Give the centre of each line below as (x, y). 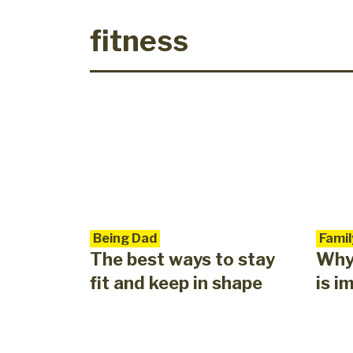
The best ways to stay (182, 260)
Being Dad (125, 239)
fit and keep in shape (176, 283)
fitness (139, 41)
